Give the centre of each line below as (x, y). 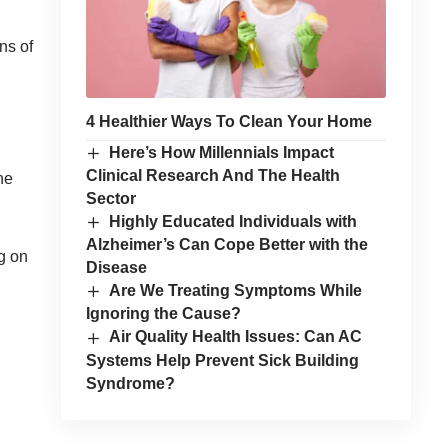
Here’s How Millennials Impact (222, 152)
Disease (116, 268)
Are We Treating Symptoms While (236, 291)
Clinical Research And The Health (212, 175)
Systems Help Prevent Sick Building (222, 360)
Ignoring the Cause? (163, 314)
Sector (110, 198)
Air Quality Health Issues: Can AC (236, 337)
